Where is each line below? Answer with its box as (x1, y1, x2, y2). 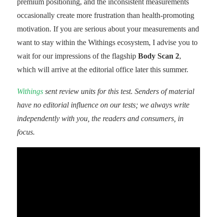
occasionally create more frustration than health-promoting (17, 11, 194, 19)
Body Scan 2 (138, 51, 179, 60)
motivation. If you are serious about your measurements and (17, 24, 199, 33)
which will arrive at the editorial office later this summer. (17, 65, 188, 74)
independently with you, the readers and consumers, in (17, 114, 184, 123)
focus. (17, 127, 35, 136)
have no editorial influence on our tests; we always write (17, 100, 189, 109)
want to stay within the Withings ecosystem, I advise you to (17, 38, 198, 46)
